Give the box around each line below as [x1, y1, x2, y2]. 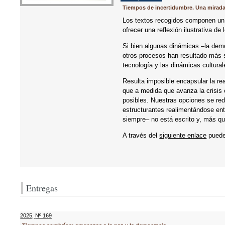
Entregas [26, 182, 58, 194]
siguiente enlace [159, 132, 207, 139]
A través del [123, 132, 160, 139]
